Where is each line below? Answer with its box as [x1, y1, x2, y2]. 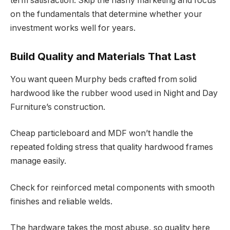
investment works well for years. [10, 23, 136, 33]
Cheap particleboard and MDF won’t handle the [10, 128, 193, 139]
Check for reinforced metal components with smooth [10, 182, 215, 193]
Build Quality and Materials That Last [10, 50, 196, 63]
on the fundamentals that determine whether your [10, 9, 202, 19]
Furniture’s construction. [10, 102, 105, 112]
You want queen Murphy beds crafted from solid [10, 74, 197, 84]
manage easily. [10, 156, 66, 166]
